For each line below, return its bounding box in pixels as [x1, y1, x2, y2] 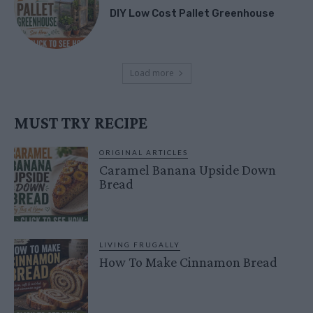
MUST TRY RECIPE [14, 113, 147, 133]
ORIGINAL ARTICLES [99, 148, 189, 157]
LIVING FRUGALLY [99, 240, 181, 249]
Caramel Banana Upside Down [99, 162, 277, 178]
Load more [129, 67, 174, 80]
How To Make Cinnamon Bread [99, 254, 278, 270]
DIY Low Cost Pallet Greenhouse [110, 6, 275, 20]
